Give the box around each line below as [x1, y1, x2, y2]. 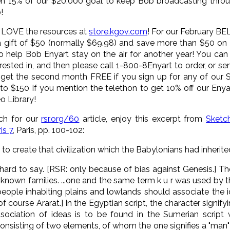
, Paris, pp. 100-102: [13, 125, 84, 135]
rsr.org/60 [41, 113, 80, 124]
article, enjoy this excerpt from [79, 113, 203, 124]
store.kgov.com [89, 26, 148, 36]
